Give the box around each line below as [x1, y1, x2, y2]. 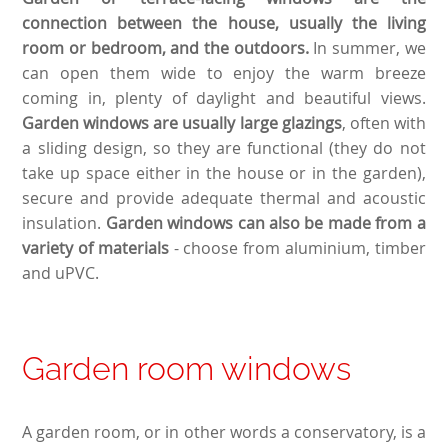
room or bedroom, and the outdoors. [22, 36, 309, 59]
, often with [341, 111, 426, 134]
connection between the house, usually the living [22, 11, 426, 34]
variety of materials [22, 236, 169, 259]
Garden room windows [22, 349, 352, 387]
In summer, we [308, 36, 426, 59]
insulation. [22, 211, 106, 234]
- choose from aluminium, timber [168, 236, 426, 259]
